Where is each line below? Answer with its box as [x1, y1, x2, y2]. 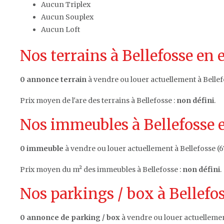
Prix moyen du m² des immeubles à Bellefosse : [20, 164, 182, 174]
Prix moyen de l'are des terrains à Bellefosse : [20, 95, 176, 105]
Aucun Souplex [41, 12, 93, 21]
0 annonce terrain [20, 74, 86, 84]
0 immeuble [20, 143, 63, 153]
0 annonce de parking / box [20, 212, 120, 222]
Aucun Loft [41, 24, 80, 34]
